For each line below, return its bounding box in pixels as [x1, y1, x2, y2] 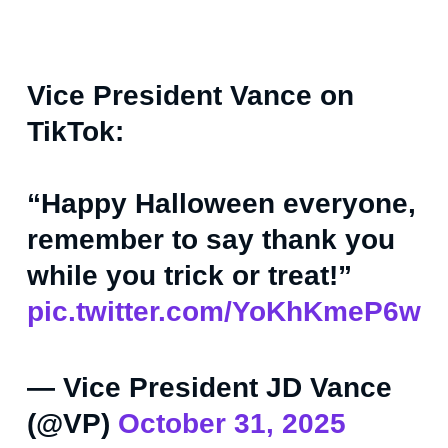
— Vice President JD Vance [27, 372, 392, 404]
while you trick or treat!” [27, 260, 352, 292]
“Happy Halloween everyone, [27, 188, 416, 220]
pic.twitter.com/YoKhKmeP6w [27, 296, 421, 328]
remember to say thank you [27, 224, 395, 256]
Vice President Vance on [27, 80, 354, 112]
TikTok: [27, 116, 124, 148]
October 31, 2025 [118, 408, 346, 440]
